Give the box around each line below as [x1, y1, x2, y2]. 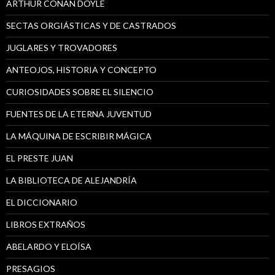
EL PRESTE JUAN [6, 152, 73, 163]
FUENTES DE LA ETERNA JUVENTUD [6, 108, 152, 119]
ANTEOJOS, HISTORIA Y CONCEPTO [6, 64, 157, 75]
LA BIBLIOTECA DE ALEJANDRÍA [6, 174, 137, 185]
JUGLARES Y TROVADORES [6, 42, 117, 53]
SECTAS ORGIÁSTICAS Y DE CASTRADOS [6, 20, 176, 31]
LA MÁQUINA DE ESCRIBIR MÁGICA [6, 130, 152, 141]
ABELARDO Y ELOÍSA [6, 241, 91, 252]
